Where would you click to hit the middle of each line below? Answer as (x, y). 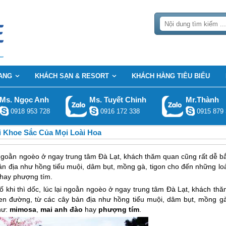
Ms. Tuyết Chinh (118, 100)
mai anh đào (62, 210)
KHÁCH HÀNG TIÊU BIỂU (171, 76)
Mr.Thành (202, 100)
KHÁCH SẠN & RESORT (72, 76)
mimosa (23, 210)
